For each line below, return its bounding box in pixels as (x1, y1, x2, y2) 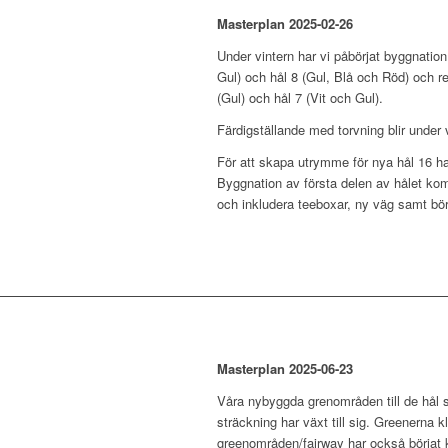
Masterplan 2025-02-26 (217, 14, 353, 34)
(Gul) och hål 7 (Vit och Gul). (217, 88, 383, 108)
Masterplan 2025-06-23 (217, 359, 353, 379)
